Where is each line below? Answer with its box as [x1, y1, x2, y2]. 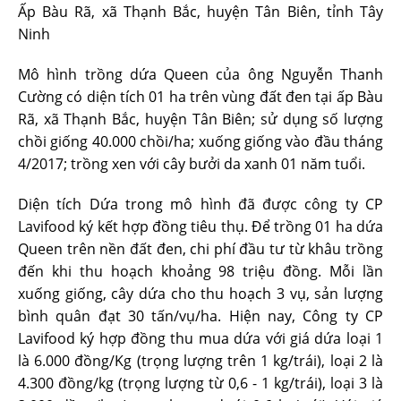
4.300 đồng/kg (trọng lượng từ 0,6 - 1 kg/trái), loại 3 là [18, 373, 383, 394]
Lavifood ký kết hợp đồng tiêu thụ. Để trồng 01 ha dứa [18, 217, 383, 237]
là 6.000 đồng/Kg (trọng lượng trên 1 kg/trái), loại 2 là [18, 351, 383, 371]
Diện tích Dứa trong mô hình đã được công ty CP [18, 194, 383, 215]
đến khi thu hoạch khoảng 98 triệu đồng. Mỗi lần [18, 261, 383, 282]
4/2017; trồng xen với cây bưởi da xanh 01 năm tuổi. [18, 154, 365, 175]
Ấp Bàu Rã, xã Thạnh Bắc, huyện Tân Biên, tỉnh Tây [18, 2, 383, 22]
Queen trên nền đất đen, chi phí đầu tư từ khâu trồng [18, 239, 383, 260]
